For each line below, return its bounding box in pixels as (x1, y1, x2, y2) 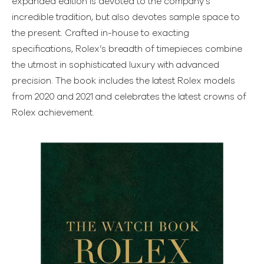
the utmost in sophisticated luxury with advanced (12, 60, 219, 70)
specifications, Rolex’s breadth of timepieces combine (12, 44, 242, 54)
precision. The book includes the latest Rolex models (12, 76, 235, 85)
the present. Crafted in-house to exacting (12, 28, 189, 38)
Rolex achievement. (12, 108, 94, 117)
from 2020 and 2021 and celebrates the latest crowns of (12, 92, 246, 101)
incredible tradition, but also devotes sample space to (12, 12, 240, 22)
